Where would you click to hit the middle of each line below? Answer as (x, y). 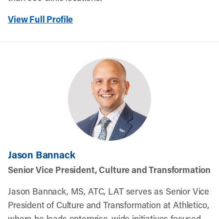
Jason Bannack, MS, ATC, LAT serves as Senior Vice (109, 191)
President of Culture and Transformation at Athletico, (109, 205)
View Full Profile (41, 19)
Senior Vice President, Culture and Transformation (109, 170)
